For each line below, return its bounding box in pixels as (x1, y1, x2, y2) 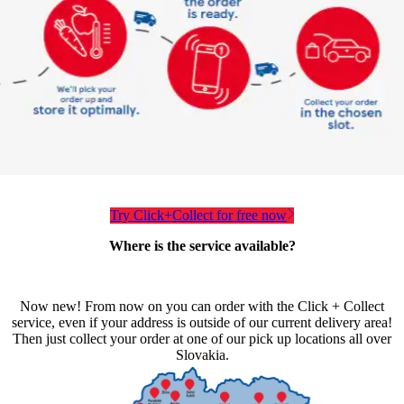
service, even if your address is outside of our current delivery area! (12, 314, 392, 330)
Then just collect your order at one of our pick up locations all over (13, 330, 391, 346)
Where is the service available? (108, 237, 296, 253)
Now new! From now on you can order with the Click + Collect (20, 298, 384, 314)
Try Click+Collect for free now (110, 207, 287, 223)
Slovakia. (175, 346, 229, 363)
